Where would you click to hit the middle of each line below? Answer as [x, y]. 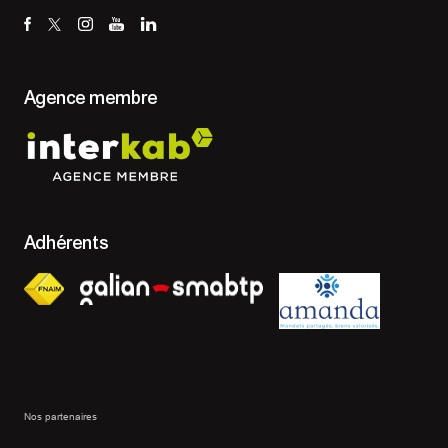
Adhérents [66, 243]
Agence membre [91, 97]
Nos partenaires [60, 417]
